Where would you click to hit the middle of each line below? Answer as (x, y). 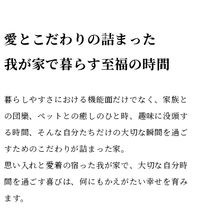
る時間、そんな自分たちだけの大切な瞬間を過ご (96, 132)
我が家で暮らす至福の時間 (87, 63)
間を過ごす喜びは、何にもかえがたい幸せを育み (96, 181)
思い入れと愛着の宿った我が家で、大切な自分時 (96, 165)
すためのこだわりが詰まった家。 (67, 149)
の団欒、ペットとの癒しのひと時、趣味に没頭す (96, 116)
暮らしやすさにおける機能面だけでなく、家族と (96, 99)
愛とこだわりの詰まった (80, 39)
